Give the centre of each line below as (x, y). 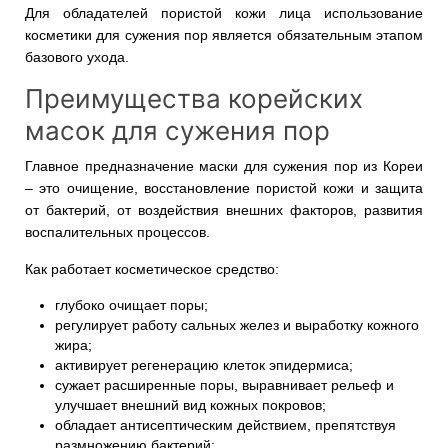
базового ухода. (77, 57)
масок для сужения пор (177, 130)
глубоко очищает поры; (131, 305)
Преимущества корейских (194, 98)
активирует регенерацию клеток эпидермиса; (204, 365)
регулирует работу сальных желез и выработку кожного (237, 325)
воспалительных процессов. (117, 232)
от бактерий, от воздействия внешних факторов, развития (224, 210)
